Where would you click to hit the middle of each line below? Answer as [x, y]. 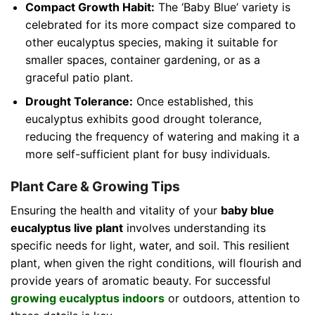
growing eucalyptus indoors [88, 298]
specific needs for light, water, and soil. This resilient [150, 245]
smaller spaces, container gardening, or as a [142, 59]
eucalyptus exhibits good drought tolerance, [143, 119]
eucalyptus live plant [67, 227]
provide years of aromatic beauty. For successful [141, 280]
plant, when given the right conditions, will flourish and [156, 263]
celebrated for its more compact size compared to [160, 24]
